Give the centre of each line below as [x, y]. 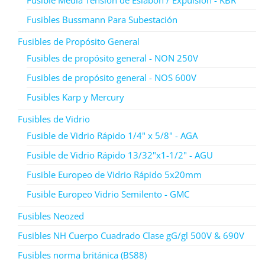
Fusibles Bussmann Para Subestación [102, 19]
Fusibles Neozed [51, 216]
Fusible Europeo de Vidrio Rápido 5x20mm [114, 174]
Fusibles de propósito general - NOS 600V [112, 77]
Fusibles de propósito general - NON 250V [112, 58]
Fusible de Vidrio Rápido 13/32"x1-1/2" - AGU [120, 155]
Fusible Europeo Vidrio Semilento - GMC [108, 194]
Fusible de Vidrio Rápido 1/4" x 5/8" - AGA [112, 135]
